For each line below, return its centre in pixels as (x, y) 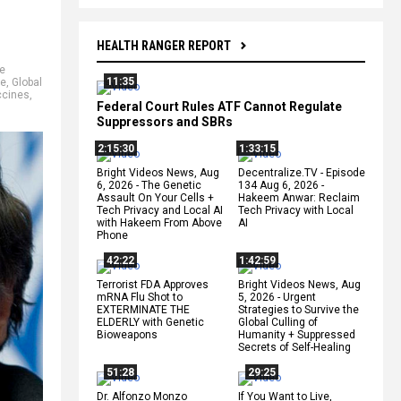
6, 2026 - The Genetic (149, 185)
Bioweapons (127, 334)
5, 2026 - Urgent (277, 297)
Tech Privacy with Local (296, 210)
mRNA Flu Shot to (140, 297)
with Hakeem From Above (159, 222)
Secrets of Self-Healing (294, 347)
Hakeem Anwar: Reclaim (299, 197)
